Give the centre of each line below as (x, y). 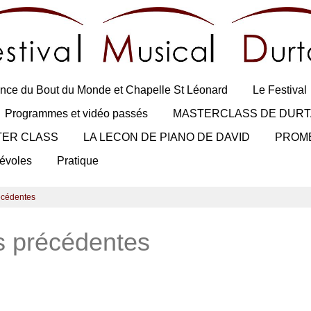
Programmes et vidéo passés (76, 114)
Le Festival (280, 90)
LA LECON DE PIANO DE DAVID (167, 137)
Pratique (78, 161)
